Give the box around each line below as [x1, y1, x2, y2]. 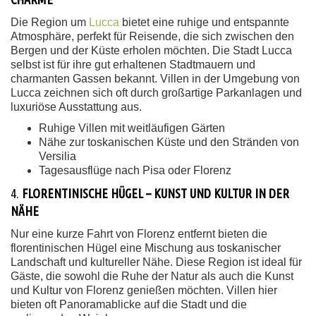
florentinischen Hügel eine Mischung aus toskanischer [11, 242, 281, 254]
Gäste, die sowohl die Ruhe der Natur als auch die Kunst [11, 270, 293, 282]
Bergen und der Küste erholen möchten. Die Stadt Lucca [11, 44, 292, 56]
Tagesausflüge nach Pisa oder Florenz [39, 164, 231, 176]
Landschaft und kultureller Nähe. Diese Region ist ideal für [11, 256, 302, 268]
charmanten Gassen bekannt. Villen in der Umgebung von [11, 73, 300, 85]
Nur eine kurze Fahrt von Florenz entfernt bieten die [11, 228, 267, 240]
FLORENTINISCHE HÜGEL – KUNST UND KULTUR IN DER [22, 186, 289, 200]
